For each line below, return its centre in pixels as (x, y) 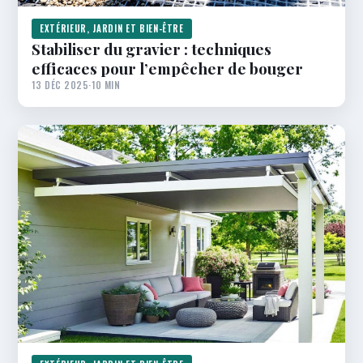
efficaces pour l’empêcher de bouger (167, 68)
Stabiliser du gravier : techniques (152, 49)
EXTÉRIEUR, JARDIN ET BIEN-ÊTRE (112, 29)
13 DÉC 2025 (60, 85)
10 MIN (106, 85)
